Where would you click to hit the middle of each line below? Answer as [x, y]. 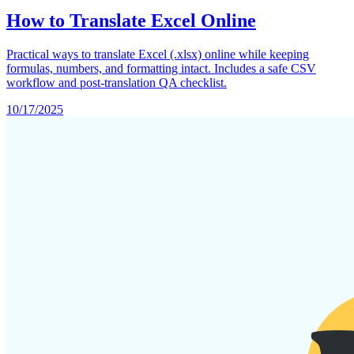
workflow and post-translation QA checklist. [117, 83]
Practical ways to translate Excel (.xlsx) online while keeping [158, 55]
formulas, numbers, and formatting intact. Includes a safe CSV [161, 69]
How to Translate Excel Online [131, 21]
